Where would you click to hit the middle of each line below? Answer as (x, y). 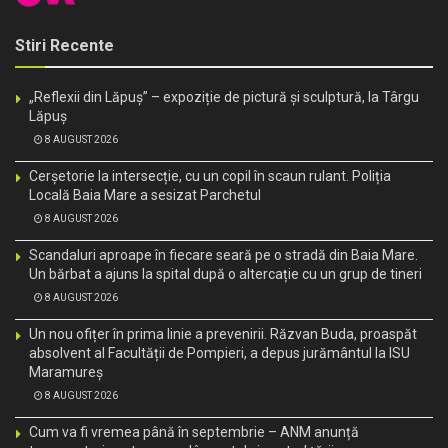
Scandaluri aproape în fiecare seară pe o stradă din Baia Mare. (223, 255)
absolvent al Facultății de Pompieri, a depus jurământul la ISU (219, 353)
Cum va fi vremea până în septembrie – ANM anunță (194, 432)
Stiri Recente (64, 46)
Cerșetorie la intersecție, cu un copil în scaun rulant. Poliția (210, 176)
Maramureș (66, 372)
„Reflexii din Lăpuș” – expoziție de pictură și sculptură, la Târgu (224, 97)
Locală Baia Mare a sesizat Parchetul (145, 195)
